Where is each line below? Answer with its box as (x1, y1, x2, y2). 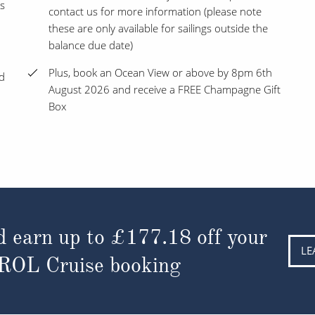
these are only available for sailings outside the (49, 21, 268, 36)
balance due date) (49, 38, 133, 53)
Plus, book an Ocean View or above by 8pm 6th (49, 65, 272, 80)
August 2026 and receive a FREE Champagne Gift (49, 82, 281, 97)
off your (191, 224, 267, 250)
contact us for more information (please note (49, 4, 262, 19)
